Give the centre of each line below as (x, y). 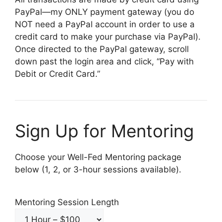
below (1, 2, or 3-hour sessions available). (98, 170)
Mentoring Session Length (67, 202)
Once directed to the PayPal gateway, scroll (102, 49)
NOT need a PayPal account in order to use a (105, 25)
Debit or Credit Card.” (57, 74)
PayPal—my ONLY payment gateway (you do (105, 12)
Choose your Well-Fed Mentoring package (98, 157)
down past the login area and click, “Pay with (104, 62)
